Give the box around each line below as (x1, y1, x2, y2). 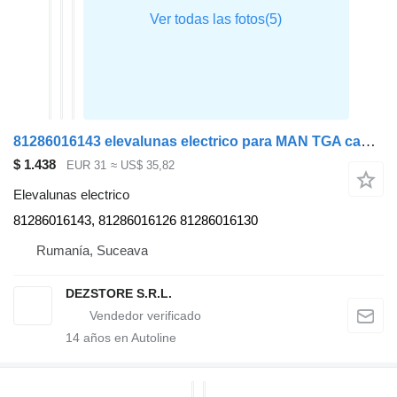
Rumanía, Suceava (36, 243, 148, 259)
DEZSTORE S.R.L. (66, 286, 172, 301)
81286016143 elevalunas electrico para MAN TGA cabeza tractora (361, 132, 376, 150)
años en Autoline (80, 331, 176, 346)
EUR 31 (66, 158, 106, 172)
